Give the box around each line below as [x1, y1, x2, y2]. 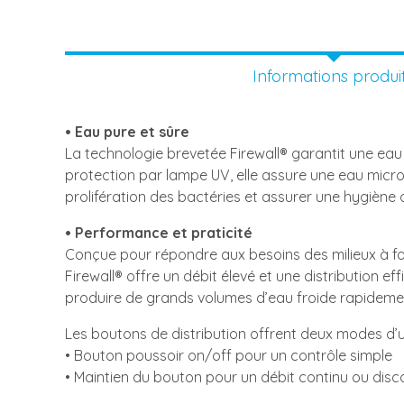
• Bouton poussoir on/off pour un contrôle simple [65, 346, 392, 364]
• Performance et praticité [65, 224, 252, 242]
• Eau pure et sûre [65, 123, 189, 141]
